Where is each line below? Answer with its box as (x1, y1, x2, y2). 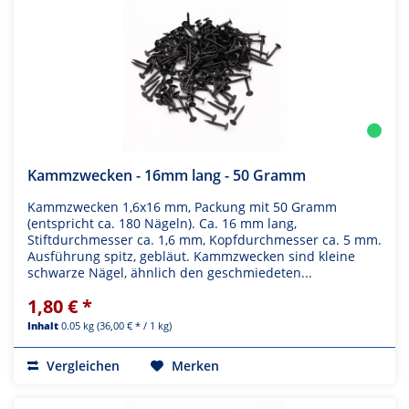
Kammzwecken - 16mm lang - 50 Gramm (27, 165, 306, 186)
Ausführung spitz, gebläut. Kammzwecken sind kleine (27, 247, 355, 266)
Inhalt (27, 319, 61, 333)
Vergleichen (43, 357, 120, 375)
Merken (172, 357, 219, 375)
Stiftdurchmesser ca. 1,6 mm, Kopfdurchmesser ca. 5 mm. (27, 231, 382, 249)
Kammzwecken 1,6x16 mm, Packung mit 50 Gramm (27, 198, 337, 216)
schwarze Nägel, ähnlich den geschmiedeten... (27, 264, 312, 282)
